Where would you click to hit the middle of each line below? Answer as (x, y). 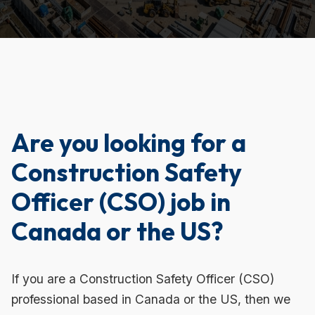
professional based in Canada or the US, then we (151, 299)
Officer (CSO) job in (121, 201)
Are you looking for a (129, 142)
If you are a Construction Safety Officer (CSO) (143, 278)
